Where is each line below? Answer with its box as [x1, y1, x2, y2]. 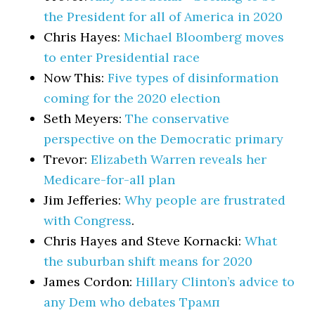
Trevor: [44, 151, 91, 167]
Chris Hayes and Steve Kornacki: [44, 233, 245, 249]
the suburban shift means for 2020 [44, 253, 253, 269]
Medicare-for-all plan [44, 172, 176, 188]
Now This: [44, 70, 108, 86]
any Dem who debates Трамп [44, 294, 221, 310]
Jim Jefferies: [44, 192, 125, 208]
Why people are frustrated [124, 192, 286, 208]
